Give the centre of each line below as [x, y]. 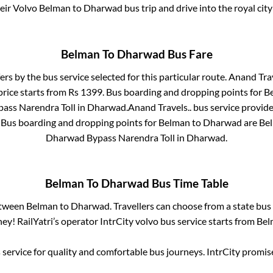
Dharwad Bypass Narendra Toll [110, 137]
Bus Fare [189, 54]
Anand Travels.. [160, 107]
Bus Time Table [189, 184]
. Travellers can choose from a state [183, 206]
